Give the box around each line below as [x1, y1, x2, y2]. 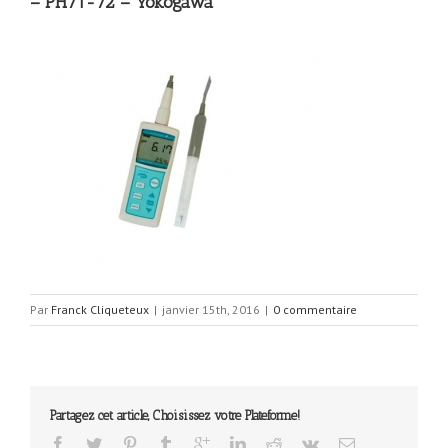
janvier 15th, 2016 [162, 302, 260, 317]
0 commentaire [273, 302, 357, 317]
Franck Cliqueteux [51, 302, 149, 317]
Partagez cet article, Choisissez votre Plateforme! [50, 408, 300, 423]
